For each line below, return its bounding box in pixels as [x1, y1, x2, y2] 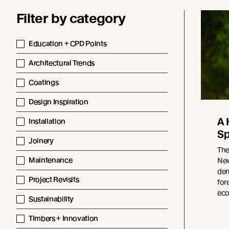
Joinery [29, 136, 54, 145]
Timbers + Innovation [29, 214, 98, 223]
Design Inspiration [29, 98, 88, 106]
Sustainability [29, 195, 74, 203]
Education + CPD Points [29, 39, 107, 48]
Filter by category [16, 10, 126, 27]
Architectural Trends [29, 59, 95, 67]
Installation [29, 117, 65, 126]
